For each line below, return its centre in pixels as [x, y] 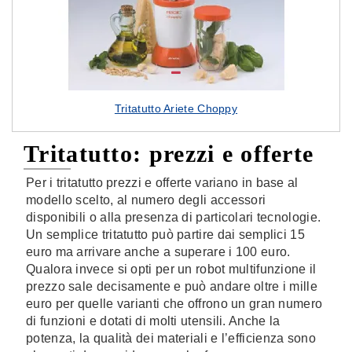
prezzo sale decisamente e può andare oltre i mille [172, 286]
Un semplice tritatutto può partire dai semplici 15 [165, 235]
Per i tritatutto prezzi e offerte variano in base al [162, 183]
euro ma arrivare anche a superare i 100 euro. [158, 252]
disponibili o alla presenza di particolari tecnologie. [174, 217]
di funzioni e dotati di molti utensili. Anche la [153, 321]
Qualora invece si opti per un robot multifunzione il [171, 269]
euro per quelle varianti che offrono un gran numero [174, 304]
